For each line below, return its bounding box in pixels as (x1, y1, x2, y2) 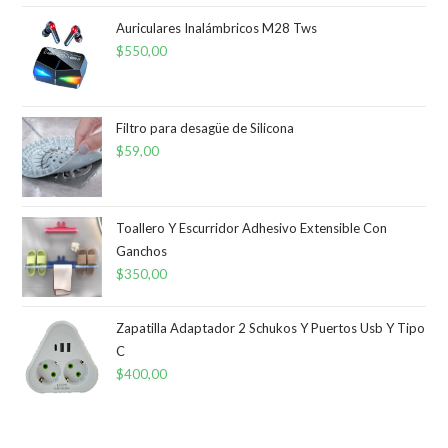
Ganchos (116, 243, 168, 259)
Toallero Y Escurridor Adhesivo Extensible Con (116, 220, 388, 236)
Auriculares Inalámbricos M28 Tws (116, 20, 318, 36)
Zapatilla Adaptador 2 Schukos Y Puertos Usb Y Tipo (116, 320, 426, 336)
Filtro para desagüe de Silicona (116, 120, 295, 136)
